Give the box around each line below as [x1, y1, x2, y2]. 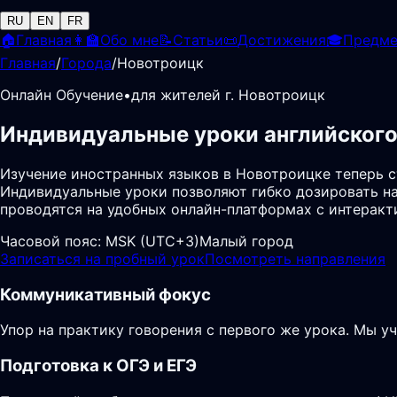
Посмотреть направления [205, 249, 385, 268]
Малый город [199, 231, 293, 250]
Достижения [237, 31, 326, 49]
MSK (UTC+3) [105, 231, 199, 250]
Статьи [173, 31, 223, 49]
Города [61, 54, 112, 72]
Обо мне [100, 31, 159, 49]
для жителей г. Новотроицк [131, 86, 325, 104]
